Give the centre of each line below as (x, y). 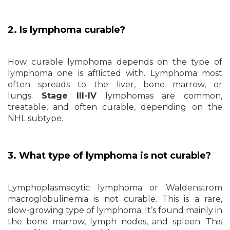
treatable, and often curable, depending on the (115, 107)
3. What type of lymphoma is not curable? (109, 155)
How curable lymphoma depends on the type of (115, 62)
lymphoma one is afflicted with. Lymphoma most (115, 73)
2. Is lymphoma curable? (66, 30)
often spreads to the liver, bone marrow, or (115, 84)
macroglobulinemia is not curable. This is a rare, (115, 199)
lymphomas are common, (160, 95)
